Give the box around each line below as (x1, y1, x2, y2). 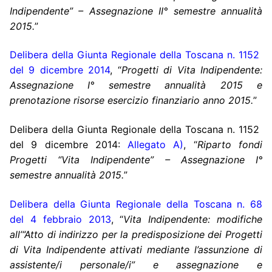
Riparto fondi (197, 138, 263, 151)
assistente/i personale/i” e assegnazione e (10, 258, 262, 271)
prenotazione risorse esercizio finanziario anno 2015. (10, 94, 253, 107)
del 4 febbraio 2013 (10, 212, 111, 225)
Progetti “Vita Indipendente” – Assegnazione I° (10, 154, 262, 166)
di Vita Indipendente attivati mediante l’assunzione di (10, 243, 262, 256)
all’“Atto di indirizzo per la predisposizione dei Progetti (10, 228, 262, 240)
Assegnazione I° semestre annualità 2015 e (10, 79, 262, 92)
